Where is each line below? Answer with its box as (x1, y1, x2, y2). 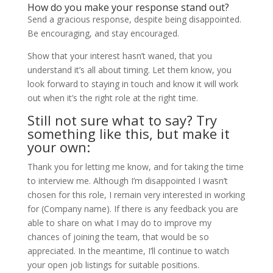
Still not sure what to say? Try (27, 111, 217, 129)
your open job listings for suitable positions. (27, 259, 199, 271)
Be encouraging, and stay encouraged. (27, 27, 179, 39)
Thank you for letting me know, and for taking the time (27, 161, 244, 172)
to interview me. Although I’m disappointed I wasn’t (27, 175, 228, 186)
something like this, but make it (27, 124, 230, 143)
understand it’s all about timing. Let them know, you (27, 64, 232, 76)
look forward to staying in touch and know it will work (27, 78, 238, 90)
